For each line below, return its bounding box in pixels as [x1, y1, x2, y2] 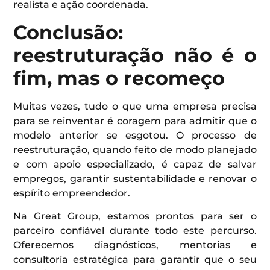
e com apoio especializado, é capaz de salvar [13, 158, 257, 170]
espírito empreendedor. [13, 187, 131, 199]
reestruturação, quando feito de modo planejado [13, 143, 257, 155]
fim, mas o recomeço [13, 66, 225, 90]
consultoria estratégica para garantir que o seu [13, 253, 257, 265]
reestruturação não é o [13, 43, 257, 67]
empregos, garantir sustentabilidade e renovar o [13, 172, 257, 184]
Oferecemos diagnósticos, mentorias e [13, 239, 257, 251]
